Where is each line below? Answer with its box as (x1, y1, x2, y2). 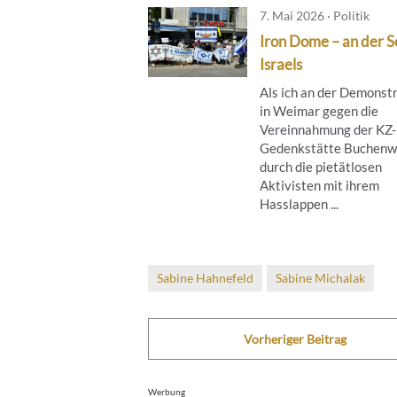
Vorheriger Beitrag (243, 331, 346, 346)
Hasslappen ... (260, 195, 339, 212)
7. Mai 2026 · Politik (260, 7, 370, 23)
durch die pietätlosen (260, 158, 382, 175)
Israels (260, 54, 302, 74)
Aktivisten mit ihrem (260, 176, 379, 193)
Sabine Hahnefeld (157, 269, 253, 285)
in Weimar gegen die (260, 102, 378, 119)
